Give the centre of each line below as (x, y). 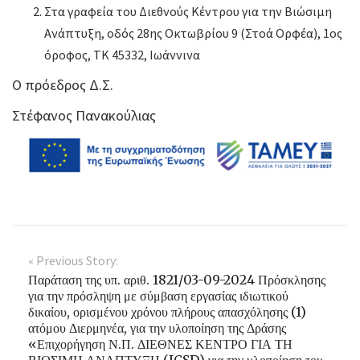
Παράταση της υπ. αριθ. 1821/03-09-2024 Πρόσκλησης (177, 280)
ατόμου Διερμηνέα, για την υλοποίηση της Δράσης (157, 328)
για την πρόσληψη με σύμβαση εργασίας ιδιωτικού (158, 296)
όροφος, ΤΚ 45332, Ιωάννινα (122, 55)
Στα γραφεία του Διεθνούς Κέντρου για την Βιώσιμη (188, 12)
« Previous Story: (73, 261)
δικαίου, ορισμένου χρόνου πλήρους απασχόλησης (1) (167, 312)
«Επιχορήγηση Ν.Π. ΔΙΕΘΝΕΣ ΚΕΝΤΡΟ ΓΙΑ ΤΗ (160, 344)
